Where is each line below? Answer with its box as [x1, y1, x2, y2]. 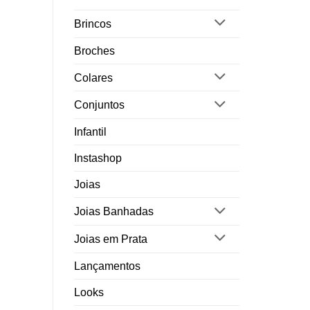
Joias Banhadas [74, 206, 154, 218]
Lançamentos [74, 259, 140, 272]
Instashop [74, 152, 122, 165]
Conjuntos [74, 99, 125, 111]
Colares [74, 71, 113, 84]
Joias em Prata [74, 232, 147, 245]
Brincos [74, 17, 111, 30]
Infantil [74, 126, 107, 138]
